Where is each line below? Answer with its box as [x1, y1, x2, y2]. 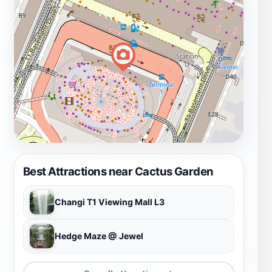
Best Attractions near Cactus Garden [23, 165, 214, 178]
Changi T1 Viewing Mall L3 [55, 197, 165, 208]
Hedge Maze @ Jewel [55, 231, 143, 242]
